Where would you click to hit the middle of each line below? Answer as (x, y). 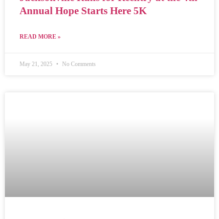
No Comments (78, 64)
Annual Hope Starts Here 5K (83, 11)
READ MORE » (40, 36)
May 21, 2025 (37, 64)
